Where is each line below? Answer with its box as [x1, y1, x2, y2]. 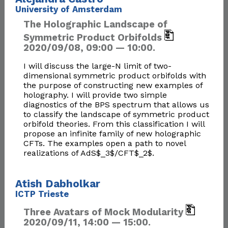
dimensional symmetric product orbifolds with [23, 71, 206, 81]
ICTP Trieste [15, 189, 69, 199]
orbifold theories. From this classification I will [23, 119, 205, 129]
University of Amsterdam [15, 5, 122, 14]
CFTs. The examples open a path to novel [23, 138, 186, 149]
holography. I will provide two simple [23, 90, 167, 100]
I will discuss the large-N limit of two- [23, 61, 172, 71]
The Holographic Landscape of [23, 19, 167, 30]
